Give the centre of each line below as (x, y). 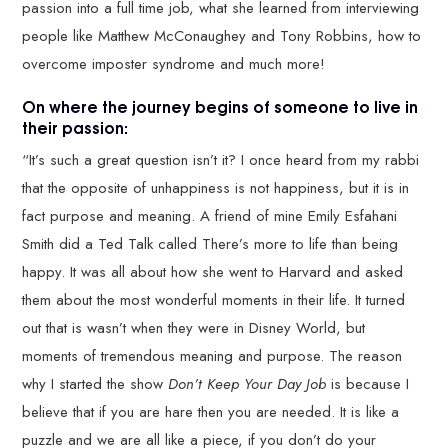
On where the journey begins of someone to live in (220, 106)
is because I (370, 383)
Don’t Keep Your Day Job (250, 383)
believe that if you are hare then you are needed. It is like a (211, 411)
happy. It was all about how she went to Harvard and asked (213, 271)
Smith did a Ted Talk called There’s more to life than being (210, 243)
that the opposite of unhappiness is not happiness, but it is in (216, 187)
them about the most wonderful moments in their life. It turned (214, 299)
